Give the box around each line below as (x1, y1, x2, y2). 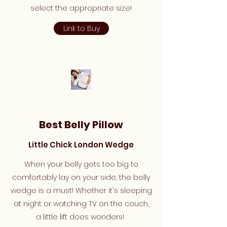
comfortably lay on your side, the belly (12, 172, 150, 182)
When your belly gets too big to (24, 159, 138, 169)
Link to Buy (63, 23, 100, 33)
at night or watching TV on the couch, (13, 199, 149, 209)
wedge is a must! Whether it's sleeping (10, 185, 152, 196)
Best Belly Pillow (39, 118, 123, 132)
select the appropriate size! (30, 3, 132, 13)
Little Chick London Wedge (28, 139, 134, 150)
